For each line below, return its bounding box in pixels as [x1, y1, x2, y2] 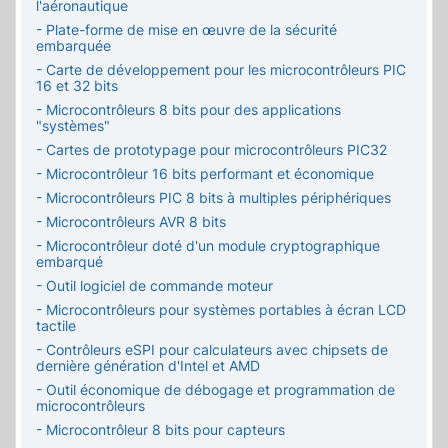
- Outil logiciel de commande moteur [36, 277, 273, 295]
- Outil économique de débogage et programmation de [36, 381, 395, 399]
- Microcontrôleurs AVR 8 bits [36, 213, 226, 231]
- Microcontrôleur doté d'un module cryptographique [36, 237, 380, 255]
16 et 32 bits [36, 77, 118, 95]
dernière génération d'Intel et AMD [36, 357, 260, 375]
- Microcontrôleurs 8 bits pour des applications [36, 101, 341, 119]
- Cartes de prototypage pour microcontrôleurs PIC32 [36, 141, 387, 159]
